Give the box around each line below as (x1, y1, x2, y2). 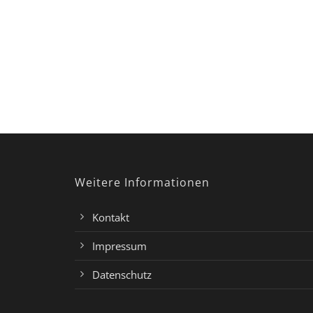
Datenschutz (92, 268, 152, 282)
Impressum (92, 239, 147, 254)
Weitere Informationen (75, 175, 210, 191)
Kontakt (92, 210, 129, 225)
